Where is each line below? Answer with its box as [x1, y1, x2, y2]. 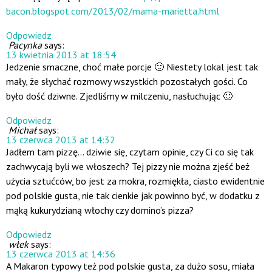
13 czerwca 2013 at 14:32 [6, 134, 115, 146]
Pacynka [8, 39, 42, 52]
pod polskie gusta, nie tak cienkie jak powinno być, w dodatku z [6, 189, 260, 202]
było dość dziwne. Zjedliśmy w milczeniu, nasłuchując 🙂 [6, 90, 233, 103]
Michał [8, 124, 36, 137]
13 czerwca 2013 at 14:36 [6, 248, 115, 260]
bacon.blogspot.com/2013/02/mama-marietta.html [6, 5, 219, 18]
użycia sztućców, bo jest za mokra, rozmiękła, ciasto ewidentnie [6, 175, 265, 188]
